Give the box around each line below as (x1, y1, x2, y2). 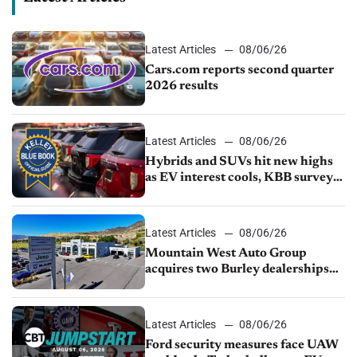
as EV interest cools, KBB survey (145, 171, 334, 185)
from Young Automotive (145, 279, 286, 292)
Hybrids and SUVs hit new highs (145, 155, 334, 169)
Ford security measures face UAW (145, 339, 339, 352)
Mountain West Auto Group (145, 247, 308, 261)
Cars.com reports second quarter (145, 63, 335, 76)
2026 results (145, 79, 219, 92)
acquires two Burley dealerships (145, 263, 330, 277)
